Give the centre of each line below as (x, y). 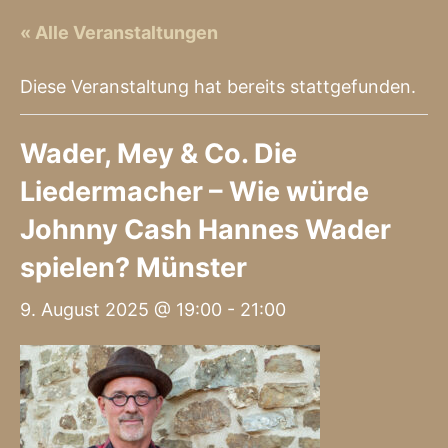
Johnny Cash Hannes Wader (205, 230)
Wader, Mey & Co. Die (158, 154)
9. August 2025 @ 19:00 (121, 310)
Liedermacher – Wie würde (194, 192)
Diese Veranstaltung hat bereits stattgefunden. (218, 87)
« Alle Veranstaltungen (119, 33)
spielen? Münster (133, 268)
